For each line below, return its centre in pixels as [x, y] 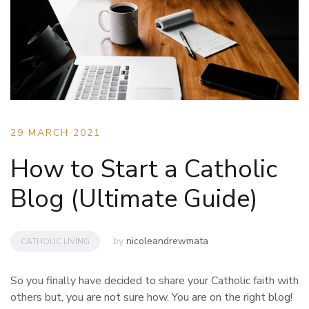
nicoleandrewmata [167, 241]
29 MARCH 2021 [56, 132]
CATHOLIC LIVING [55, 241]
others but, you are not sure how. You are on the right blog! [151, 297]
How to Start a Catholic [144, 169]
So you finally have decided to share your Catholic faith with [154, 280]
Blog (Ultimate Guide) [134, 199]
